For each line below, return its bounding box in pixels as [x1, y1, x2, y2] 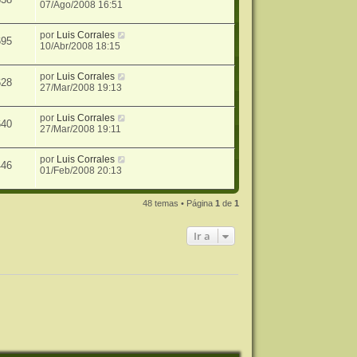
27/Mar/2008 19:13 [40, 82, 123, 94]
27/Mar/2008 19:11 [40, 124, 122, 135]
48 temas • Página [143, 198, 216, 209]
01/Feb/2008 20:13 [40, 165, 123, 177]
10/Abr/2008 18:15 [40, 41, 121, 53]
